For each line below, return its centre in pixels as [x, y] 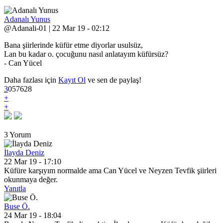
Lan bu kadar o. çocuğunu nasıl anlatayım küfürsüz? [86, 54]
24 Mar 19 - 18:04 [33, 215]
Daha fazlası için [31, 80]
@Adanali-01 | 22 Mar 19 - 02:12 [57, 28]
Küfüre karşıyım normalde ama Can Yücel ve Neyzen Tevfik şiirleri [110, 170]
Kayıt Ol [72, 80]
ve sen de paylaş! [113, 80]
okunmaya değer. [31, 179]
